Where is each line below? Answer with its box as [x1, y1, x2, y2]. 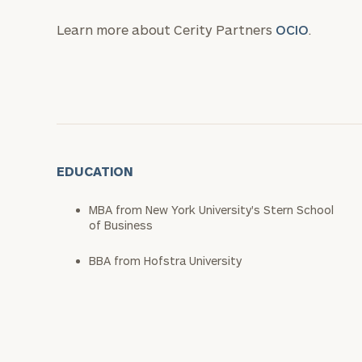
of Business [89, 218, 153, 232]
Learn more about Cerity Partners [57, 22, 276, 37]
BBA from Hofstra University [89, 254, 242, 267]
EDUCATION [57, 163, 134, 179]
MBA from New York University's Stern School [89, 203, 334, 217]
